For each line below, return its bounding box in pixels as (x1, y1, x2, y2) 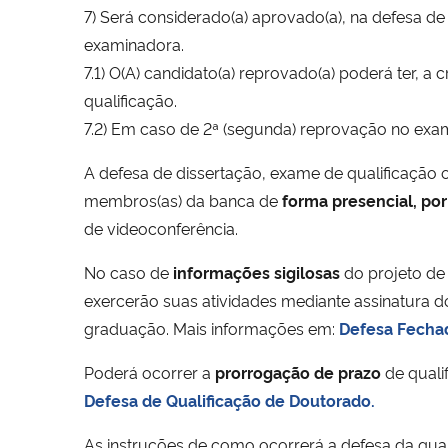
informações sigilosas (173, 260, 340, 283)
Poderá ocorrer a (84, 360, 215, 383)
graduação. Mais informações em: (84, 316, 339, 339)
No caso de (84, 260, 173, 283)
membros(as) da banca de (84, 188, 282, 211)
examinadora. (84, 32, 184, 55)
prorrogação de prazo (215, 360, 381, 383)
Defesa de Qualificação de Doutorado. (84, 388, 375, 411)
